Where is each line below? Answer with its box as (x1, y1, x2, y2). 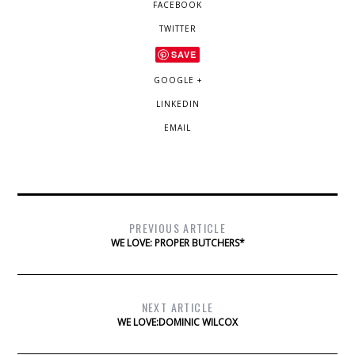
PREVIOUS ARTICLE (128, 219, 227, 237)
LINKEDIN (155, 98, 200, 110)
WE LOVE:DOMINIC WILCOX (117, 315, 238, 330)
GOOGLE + (153, 74, 202, 86)
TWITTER (158, 23, 197, 35)
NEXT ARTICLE (141, 299, 214, 316)
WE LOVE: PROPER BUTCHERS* (110, 236, 245, 250)
